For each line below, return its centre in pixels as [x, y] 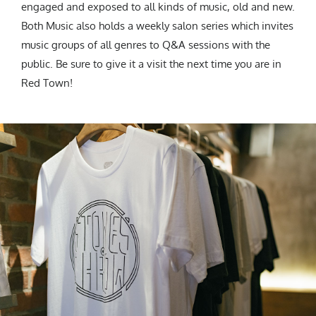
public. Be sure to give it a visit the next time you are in [151, 63]
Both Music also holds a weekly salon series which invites [157, 25]
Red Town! [47, 83]
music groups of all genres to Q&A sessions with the [146, 44]
